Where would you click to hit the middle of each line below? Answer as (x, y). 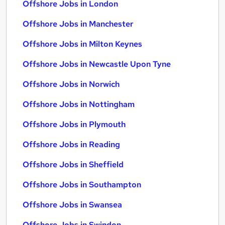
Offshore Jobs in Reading (71, 144)
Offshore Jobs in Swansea (72, 205)
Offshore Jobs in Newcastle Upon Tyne (97, 64)
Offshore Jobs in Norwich (71, 84)
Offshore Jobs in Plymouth (74, 124)
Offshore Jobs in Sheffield (73, 164)
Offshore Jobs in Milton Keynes (82, 44)
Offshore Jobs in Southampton (82, 185)
